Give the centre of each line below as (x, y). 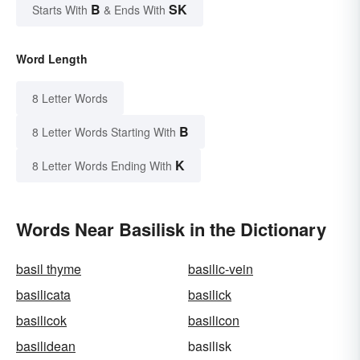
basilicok (41, 321)
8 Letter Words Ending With (102, 166)
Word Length (52, 59)
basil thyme (49, 269)
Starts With (61, 10)
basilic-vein (221, 269)
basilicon (214, 321)
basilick (210, 295)
